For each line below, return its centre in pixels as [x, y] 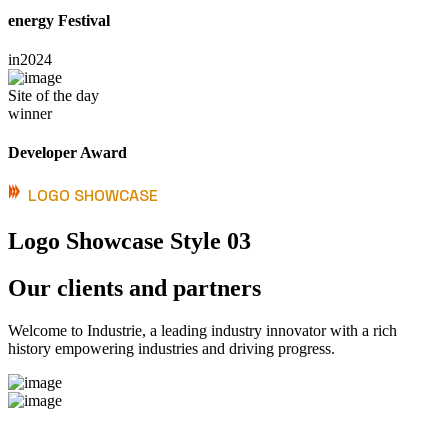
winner [30, 113]
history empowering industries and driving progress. [171, 349]
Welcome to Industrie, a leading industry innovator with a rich [202, 331]
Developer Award [67, 153]
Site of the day [53, 95]
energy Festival [59, 20]
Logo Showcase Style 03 [129, 241]
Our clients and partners [134, 288]
